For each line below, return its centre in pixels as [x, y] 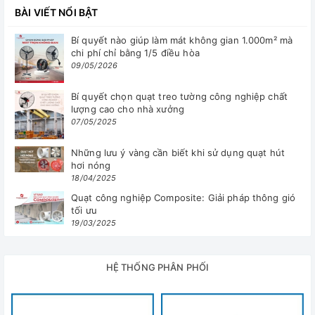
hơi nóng [91, 166]
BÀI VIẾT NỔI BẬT [57, 13]
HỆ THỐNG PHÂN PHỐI [157, 268]
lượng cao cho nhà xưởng [128, 109]
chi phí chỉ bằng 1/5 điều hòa [135, 53]
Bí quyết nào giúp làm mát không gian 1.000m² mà [182, 40]
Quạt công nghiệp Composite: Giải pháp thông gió [184, 198]
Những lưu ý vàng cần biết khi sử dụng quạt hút [178, 153]
